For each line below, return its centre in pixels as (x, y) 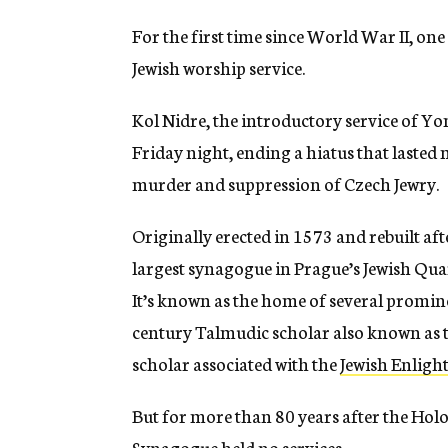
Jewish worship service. (218, 67)
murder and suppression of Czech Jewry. (285, 183)
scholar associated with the (236, 363)
